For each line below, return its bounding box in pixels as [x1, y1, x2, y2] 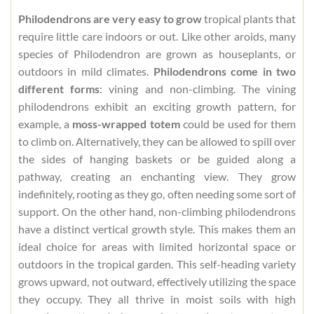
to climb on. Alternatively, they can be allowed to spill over [18, 134, 296, 148]
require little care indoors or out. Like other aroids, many [18, 29, 296, 43]
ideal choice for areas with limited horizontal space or [18, 239, 296, 253]
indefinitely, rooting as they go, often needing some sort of [18, 186, 296, 200]
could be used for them [179, 116, 296, 130]
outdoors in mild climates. [18, 64, 153, 78]
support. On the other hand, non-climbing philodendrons [18, 204, 296, 218]
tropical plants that [202, 11, 296, 25]
